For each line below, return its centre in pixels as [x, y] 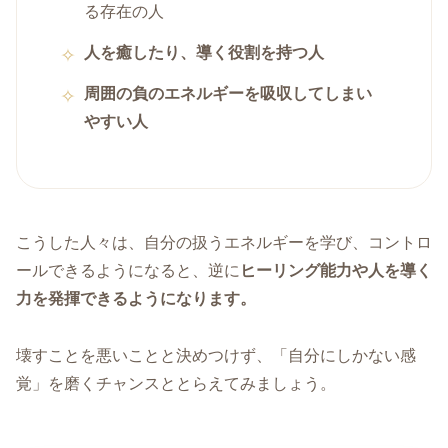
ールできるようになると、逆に [128, 271]
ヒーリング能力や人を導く [336, 271]
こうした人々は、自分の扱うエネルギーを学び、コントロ [224, 243]
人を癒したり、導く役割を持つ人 [204, 52]
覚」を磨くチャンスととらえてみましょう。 [176, 384]
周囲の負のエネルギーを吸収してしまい [228, 93]
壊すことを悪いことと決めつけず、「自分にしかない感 [216, 356]
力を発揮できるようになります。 [136, 299]
